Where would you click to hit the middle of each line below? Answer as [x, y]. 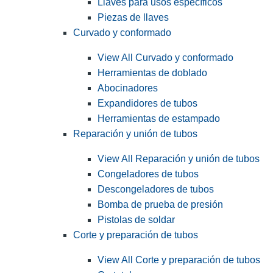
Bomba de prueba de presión [160, 205]
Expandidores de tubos [147, 104]
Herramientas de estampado [159, 119]
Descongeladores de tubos [156, 190]
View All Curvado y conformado [165, 58]
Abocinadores [128, 88]
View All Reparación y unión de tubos [179, 159]
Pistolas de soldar [136, 220]
